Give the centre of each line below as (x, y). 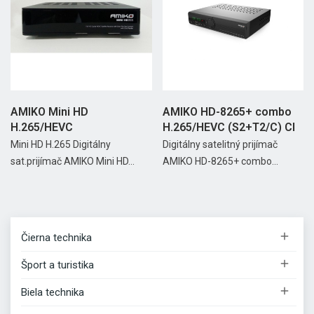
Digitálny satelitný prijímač (220, 144)
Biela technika (53, 292)
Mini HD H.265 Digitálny (61, 144)
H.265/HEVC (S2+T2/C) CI (228, 127)
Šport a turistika (57, 265)
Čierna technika (56, 237)
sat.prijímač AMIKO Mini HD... (73, 161)
